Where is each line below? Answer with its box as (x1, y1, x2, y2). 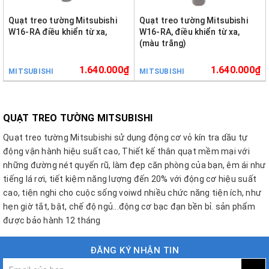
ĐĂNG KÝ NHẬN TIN (89, 245, 180, 256)
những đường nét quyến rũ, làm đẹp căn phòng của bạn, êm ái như (3, 160, 266, 170)
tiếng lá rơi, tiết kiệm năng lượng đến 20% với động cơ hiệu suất (3, 174, 256, 184)
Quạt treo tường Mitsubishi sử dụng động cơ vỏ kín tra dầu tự (3, 133, 247, 142)
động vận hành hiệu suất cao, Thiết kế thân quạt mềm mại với (3, 147, 250, 156)
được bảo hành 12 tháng (3, 216, 101, 225)
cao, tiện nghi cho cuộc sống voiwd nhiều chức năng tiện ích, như (3, 188, 261, 198)
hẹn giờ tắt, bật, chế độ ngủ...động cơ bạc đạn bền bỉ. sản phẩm (3, 202, 255, 211)
